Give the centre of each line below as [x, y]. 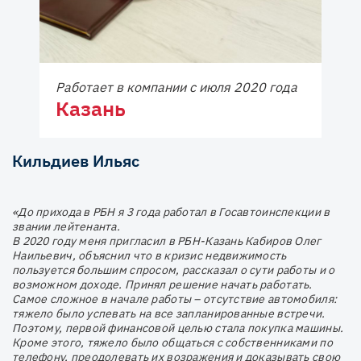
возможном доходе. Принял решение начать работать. [162, 284]
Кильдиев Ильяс [76, 160]
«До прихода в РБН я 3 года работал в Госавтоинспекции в [171, 212]
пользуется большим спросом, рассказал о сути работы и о [174, 270]
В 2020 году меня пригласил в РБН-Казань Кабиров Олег [167, 241]
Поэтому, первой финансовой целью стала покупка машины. [178, 328]
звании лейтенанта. [66, 226]
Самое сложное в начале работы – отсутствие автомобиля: [175, 299]
